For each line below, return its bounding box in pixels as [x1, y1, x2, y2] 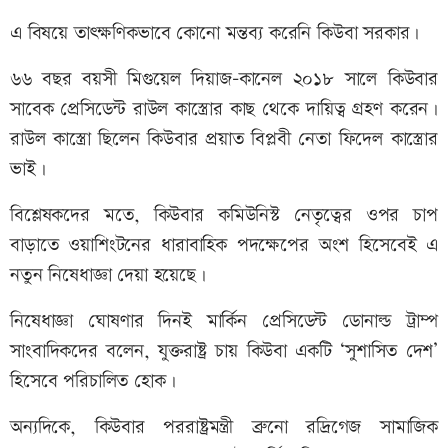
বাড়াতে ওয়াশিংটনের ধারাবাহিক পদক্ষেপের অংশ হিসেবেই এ [10, 231, 438, 259]
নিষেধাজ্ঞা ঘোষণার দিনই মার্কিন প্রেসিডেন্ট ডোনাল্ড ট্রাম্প [10, 307, 438, 335]
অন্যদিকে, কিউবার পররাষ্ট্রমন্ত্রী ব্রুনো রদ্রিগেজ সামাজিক [10, 413, 438, 441]
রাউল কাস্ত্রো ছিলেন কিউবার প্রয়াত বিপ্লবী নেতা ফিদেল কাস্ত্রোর [10, 125, 438, 153]
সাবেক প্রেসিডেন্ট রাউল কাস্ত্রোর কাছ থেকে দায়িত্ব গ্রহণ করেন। [10, 95, 438, 123]
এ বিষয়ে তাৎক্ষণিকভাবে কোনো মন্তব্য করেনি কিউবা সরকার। [10, 19, 420, 47]
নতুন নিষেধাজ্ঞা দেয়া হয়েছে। [10, 261, 206, 289]
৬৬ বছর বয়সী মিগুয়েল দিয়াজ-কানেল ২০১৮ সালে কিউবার [10, 65, 438, 93]
